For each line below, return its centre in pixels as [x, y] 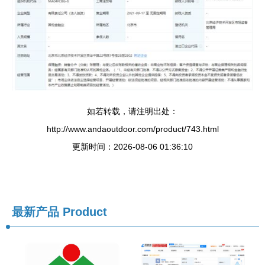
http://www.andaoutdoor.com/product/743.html [132, 129]
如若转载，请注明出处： [132, 112]
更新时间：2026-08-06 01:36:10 [132, 147]
